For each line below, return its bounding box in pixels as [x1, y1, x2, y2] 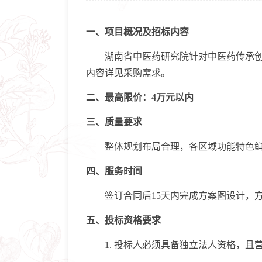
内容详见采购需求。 [86, 68, 170, 78]
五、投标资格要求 [86, 215, 161, 225]
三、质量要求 [86, 117, 142, 127]
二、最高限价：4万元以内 [86, 92, 194, 102]
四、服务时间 [86, 166, 142, 176]
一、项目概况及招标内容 [86, 27, 189, 37]
